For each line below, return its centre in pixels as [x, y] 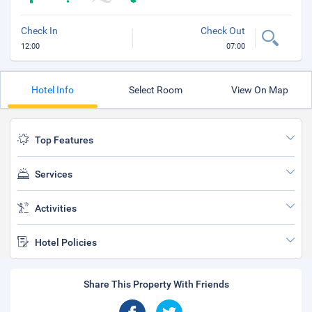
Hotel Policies [66, 242]
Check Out [223, 31]
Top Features [64, 140]
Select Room [156, 90]
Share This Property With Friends [156, 284]
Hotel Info [52, 90]
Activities [56, 208]
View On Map [259, 90]
